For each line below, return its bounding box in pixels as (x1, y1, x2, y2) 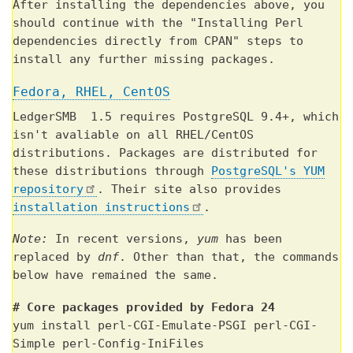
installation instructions (13, 199, 190, 214)
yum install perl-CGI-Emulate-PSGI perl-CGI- (13, 318, 318, 333)
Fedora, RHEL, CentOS (13, 84, 170, 99)
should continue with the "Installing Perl (13, 15, 303, 30)
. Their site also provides (97, 181, 282, 196)
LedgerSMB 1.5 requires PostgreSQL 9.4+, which (13, 109, 339, 124)
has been (218, 232, 282, 247)
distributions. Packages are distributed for (13, 145, 318, 160)
